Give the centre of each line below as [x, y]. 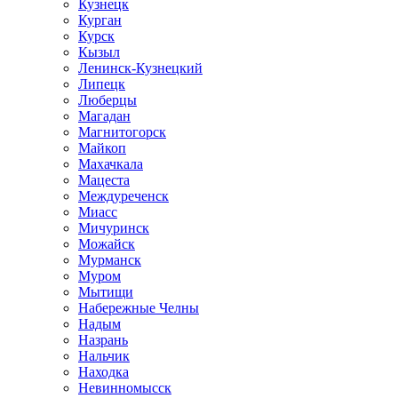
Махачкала [111, 164]
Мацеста [104, 180]
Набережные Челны [139, 308]
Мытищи [106, 292]
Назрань [103, 340]
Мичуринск [114, 228]
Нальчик [104, 356]
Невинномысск [125, 388]
